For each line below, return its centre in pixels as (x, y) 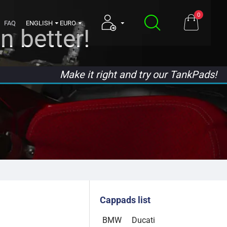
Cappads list (125, 200)
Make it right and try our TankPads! (138, 74)
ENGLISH (39, 23)
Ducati (143, 220)
